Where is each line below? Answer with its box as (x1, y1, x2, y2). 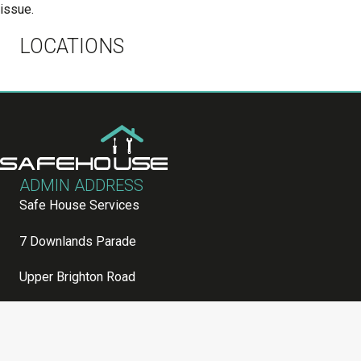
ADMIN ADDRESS (19, 176, 143, 196)
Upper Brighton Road (19, 268, 135, 284)
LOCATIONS (19, 35, 124, 59)
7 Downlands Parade (19, 233, 136, 249)
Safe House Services (19, 197, 139, 214)
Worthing (19, 304, 69, 320)
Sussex (19, 340, 62, 356)
